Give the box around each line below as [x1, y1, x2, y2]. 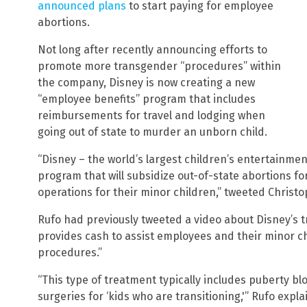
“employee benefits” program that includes [38, 93, 256, 106]
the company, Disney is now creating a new [38, 76, 255, 90]
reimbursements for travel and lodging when [38, 109, 265, 123]
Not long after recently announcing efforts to [38, 43, 267, 57]
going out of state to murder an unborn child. [38, 125, 267, 139]
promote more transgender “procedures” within [38, 60, 281, 73]
